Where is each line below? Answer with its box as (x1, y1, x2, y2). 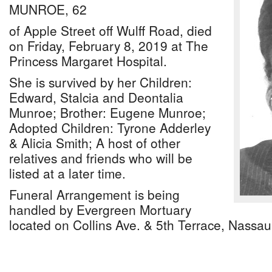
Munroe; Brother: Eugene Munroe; (9, 103, 206, 121)
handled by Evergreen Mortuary (9, 200, 191, 219)
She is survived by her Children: (9, 73, 192, 91)
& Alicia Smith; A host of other (9, 134, 180, 152)
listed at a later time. (9, 164, 126, 182)
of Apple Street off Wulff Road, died (9, 21, 212, 39)
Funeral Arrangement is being (9, 185, 180, 203)
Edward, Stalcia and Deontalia (9, 88, 183, 106)
